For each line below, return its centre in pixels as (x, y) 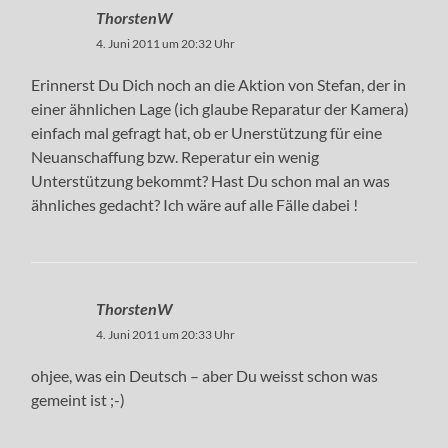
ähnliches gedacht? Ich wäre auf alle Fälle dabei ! (195, 204)
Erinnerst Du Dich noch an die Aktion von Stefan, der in (219, 84)
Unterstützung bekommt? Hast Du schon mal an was (211, 180)
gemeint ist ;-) (78, 399)
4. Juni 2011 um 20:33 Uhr (166, 334)
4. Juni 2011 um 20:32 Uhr (166, 43)
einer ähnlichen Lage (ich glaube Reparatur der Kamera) (220, 108)
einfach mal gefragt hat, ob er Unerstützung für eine (207, 132)
